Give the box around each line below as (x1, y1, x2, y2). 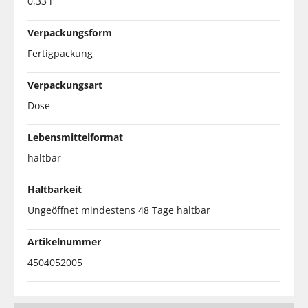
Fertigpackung (27, 46, 93, 60)
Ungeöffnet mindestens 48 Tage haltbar (27, 203, 210, 217)
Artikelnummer (27, 234, 101, 248)
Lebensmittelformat (27, 130, 123, 144)
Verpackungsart (27, 78, 102, 91)
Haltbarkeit (27, 182, 82, 196)
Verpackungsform (27, 25, 112, 39)
